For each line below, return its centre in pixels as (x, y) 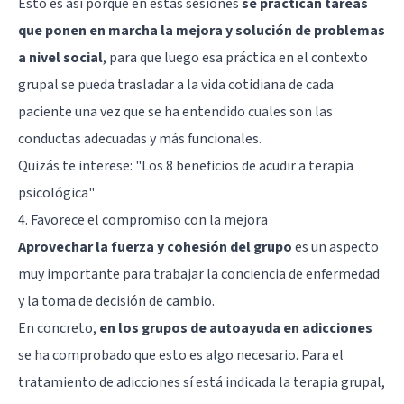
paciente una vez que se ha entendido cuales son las (175, 111)
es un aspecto (335, 247)
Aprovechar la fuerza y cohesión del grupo (155, 247)
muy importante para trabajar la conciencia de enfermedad (199, 274)
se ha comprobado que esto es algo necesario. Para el (181, 355)
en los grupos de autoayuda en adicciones (236, 328)
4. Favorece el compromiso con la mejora (143, 220)
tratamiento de (67, 382)
